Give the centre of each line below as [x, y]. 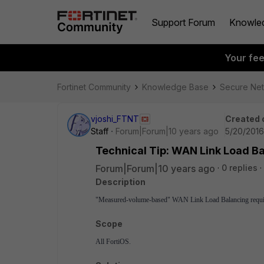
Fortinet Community [94, 87]
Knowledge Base [175, 87]
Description [121, 182]
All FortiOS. [113, 242]
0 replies [240, 168]
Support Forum [183, 22]
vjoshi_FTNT [115, 119]
